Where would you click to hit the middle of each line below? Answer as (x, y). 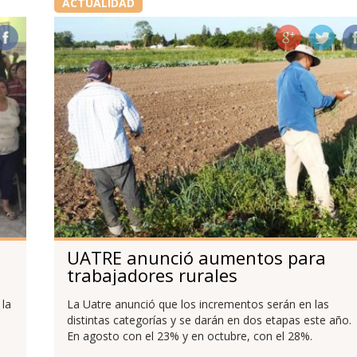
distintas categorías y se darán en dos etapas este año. (209, 320)
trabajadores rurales (152, 275)
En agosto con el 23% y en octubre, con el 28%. (189, 336)
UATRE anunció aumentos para (196, 258)
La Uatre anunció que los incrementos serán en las (198, 304)
